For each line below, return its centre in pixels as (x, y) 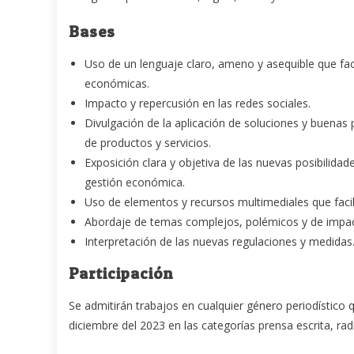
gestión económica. (135, 182)
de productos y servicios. (148, 142)
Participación (121, 273)
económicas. (117, 83)
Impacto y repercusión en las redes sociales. (198, 103)
